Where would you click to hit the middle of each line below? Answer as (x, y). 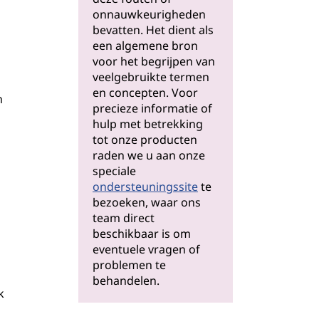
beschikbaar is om (142, 234)
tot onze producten (145, 140)
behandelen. (126, 281)
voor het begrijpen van (154, 61)
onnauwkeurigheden (149, 14)
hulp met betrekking (148, 124)
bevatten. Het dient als (153, 30)
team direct (124, 218)
